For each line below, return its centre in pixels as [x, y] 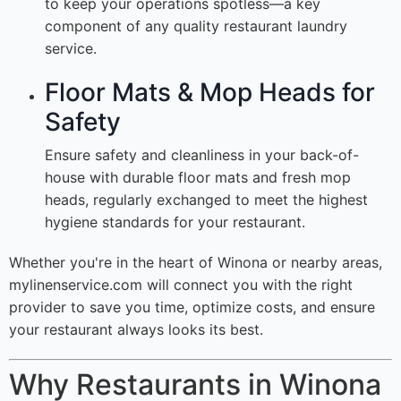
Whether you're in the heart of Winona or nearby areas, [196, 263]
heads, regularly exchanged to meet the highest [206, 200]
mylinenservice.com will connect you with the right [181, 285]
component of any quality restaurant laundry [196, 26]
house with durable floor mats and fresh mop [198, 178]
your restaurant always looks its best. [136, 330]
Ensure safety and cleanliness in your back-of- [202, 155]
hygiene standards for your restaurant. [175, 222]
